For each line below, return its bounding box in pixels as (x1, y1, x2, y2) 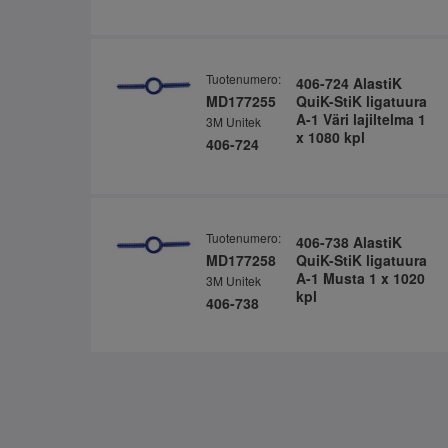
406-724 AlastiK (295, 73, 402, 94)
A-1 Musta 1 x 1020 (295, 268, 425, 289)
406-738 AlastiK (295, 232, 402, 253)
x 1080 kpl (295, 127, 365, 148)
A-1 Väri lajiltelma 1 (295, 109, 426, 130)
